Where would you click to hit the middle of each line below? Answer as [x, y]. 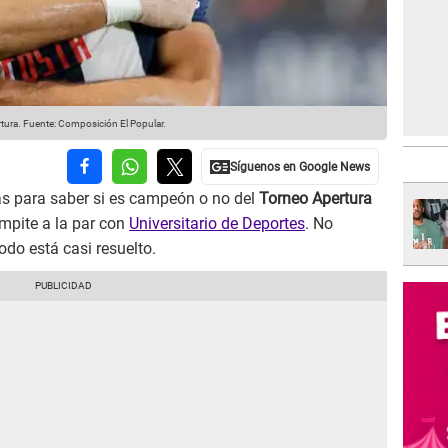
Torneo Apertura [315, 199]
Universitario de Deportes [217, 224]
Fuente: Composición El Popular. [93, 124]
